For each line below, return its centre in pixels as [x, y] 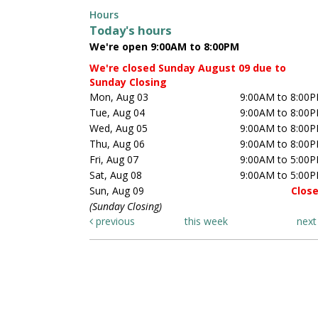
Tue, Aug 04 [117, 113]
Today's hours [131, 31]
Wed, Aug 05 [119, 128]
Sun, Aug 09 [117, 191]
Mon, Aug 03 [119, 97]
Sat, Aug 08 [116, 175]
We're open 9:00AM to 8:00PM [164, 47]
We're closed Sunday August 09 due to [188, 68]
